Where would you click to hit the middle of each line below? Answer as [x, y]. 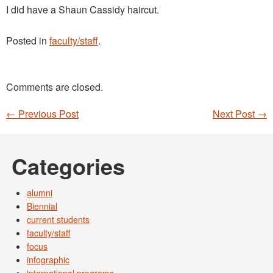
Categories [68, 166]
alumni [40, 193]
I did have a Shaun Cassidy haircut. [83, 10]
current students [58, 220]
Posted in [28, 41]
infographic [48, 260]
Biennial [42, 206]
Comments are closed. [55, 87]
